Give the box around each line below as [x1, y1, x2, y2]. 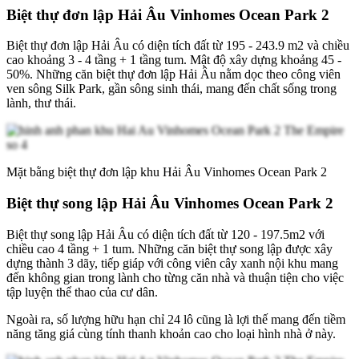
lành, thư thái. [6, 96, 76, 111]
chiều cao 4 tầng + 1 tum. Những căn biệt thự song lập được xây [6, 241, 333, 256]
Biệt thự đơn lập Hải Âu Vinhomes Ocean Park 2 [6, 6, 333, 23]
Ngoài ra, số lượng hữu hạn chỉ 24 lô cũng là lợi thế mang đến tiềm [6, 312, 345, 326]
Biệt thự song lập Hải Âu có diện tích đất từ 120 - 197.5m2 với [6, 227, 325, 241]
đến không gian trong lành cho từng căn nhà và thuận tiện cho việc [6, 270, 344, 284]
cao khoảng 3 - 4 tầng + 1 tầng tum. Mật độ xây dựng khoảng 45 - [6, 53, 341, 67]
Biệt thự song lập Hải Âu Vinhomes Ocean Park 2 [6, 195, 337, 212]
